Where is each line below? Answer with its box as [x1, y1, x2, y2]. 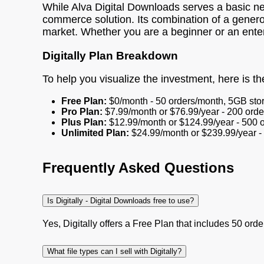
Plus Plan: [61, 117, 107, 128]
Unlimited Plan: [61, 128, 129, 138]
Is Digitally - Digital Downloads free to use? [47, 196, 194, 206]
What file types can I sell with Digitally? [47, 246, 181, 256]
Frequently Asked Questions [42, 160, 234, 176]
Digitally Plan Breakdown [42, 49, 178, 62]
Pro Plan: [61, 107, 103, 117]
